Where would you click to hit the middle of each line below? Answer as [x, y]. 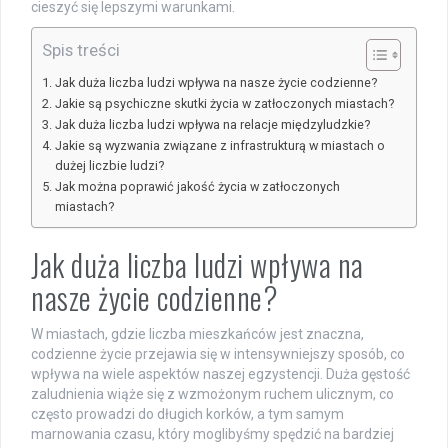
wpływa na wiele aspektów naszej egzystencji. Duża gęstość [220, 374]
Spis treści [81, 50]
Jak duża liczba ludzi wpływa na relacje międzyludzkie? [212, 125]
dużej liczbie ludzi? [109, 166]
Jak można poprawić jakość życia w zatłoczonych [197, 187]
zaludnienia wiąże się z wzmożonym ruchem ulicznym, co [212, 394]
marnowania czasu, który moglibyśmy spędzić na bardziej [212, 434]
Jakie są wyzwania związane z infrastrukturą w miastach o [219, 146]
